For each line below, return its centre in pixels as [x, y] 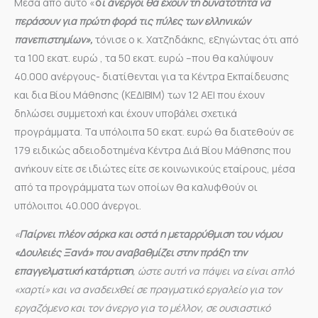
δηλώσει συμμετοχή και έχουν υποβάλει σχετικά [126, 113]
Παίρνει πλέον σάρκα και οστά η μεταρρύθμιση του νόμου [150, 234]
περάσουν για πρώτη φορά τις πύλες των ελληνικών [132, 21]
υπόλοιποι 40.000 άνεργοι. [78, 205]
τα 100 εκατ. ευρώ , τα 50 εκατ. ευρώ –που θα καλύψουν [144, 57]
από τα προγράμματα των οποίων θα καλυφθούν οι [136, 187]
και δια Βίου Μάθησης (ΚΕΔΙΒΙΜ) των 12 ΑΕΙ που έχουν [139, 94]
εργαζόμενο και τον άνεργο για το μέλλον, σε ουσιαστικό [142, 307]
